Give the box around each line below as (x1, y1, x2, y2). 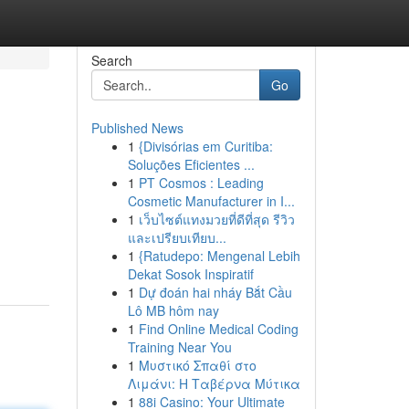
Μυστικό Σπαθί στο (138, 356, 257, 374)
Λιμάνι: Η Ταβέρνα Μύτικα (127, 374, 300, 393)
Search (90, 51, 132, 69)
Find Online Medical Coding (138, 320, 299, 338)
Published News (90, 119, 184, 137)
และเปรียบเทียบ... (127, 228, 226, 246)
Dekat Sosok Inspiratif (127, 265, 254, 283)
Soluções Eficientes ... (127, 155, 255, 173)
